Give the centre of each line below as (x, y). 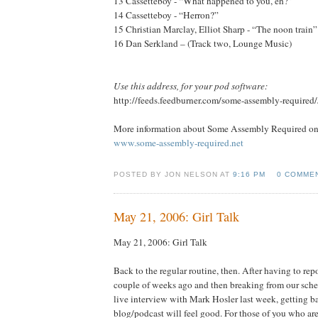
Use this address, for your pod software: (191, 86)
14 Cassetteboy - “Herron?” (166, 15)
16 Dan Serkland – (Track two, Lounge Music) (203, 43)
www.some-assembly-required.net (179, 142)
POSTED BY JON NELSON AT (174, 174)
